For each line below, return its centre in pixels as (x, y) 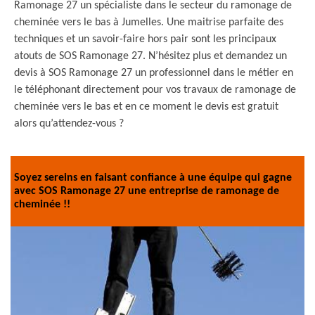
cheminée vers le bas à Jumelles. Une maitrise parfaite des (149, 22)
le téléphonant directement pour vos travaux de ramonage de (155, 90)
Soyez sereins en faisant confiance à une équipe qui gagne (153, 178)
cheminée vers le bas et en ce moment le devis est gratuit (146, 107)
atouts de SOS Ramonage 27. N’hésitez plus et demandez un (150, 56)
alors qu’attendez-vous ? (69, 124)
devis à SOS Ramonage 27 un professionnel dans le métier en (154, 73)
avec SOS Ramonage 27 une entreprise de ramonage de (147, 191)
